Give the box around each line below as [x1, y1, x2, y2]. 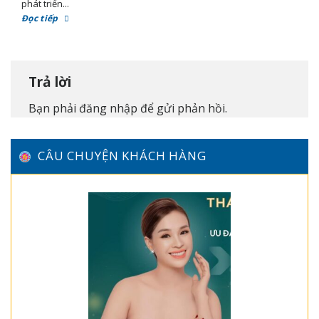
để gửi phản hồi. [137, 100, 227, 116]
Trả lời [28, 72, 75, 92]
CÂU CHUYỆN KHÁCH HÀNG [38, 147, 206, 164]
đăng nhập [79, 100, 137, 116]
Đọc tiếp [21, 11, 61, 24]
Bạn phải [28, 100, 79, 116]
